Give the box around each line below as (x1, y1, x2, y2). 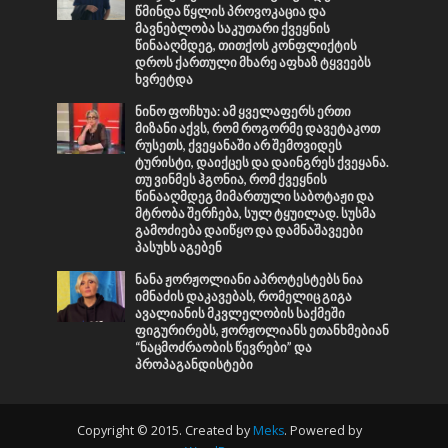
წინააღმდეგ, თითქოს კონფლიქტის (135, 37, 358, 53)
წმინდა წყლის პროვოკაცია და (135, 3, 327, 19)
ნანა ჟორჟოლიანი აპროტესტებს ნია (135, 271, 364, 287)
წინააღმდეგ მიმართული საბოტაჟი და (135, 188, 375, 204)
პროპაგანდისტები (135, 356, 254, 372)
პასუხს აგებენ (135, 239, 223, 255)
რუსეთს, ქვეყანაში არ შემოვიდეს (135, 137, 343, 153)
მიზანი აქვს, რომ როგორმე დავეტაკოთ (135, 120, 381, 136)
